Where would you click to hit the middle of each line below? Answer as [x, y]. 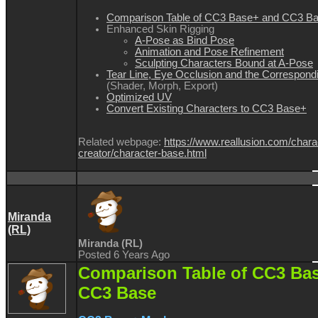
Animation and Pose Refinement [209, 51]
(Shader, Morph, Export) [162, 86]
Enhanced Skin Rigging [160, 29]
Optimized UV [139, 97]
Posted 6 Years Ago [124, 255]
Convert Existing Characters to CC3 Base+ [207, 108]
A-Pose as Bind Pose [185, 40]
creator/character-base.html [142, 153]
